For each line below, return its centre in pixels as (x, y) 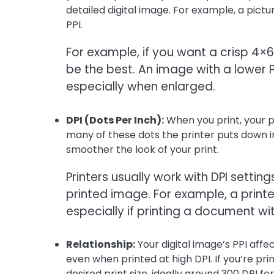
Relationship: (101, 245)
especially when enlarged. (141, 87)
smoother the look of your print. (143, 149)
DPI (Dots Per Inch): (115, 120)
